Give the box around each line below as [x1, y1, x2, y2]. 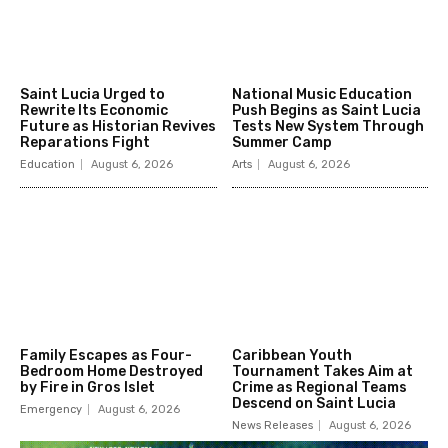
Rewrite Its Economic [20, 101, 168, 119]
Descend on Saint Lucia [231, 395, 396, 413]
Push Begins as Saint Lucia [231, 101, 421, 119]
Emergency [20, 403, 82, 417]
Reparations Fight [20, 133, 150, 151]
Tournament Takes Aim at [231, 363, 413, 381]
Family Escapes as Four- [20, 347, 192, 365]
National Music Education [231, 85, 412, 103]
